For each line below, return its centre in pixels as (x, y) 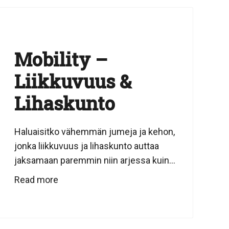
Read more (36, 180)
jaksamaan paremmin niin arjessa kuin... (95, 160)
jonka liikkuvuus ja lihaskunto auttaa (86, 146)
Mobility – (61, 59)
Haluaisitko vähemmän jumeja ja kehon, (94, 132)
